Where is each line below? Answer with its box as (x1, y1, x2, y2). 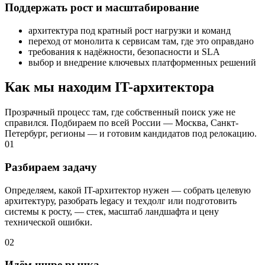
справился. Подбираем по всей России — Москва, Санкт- (5, 118, 238, 128)
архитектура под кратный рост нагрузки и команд (28, 25, 231, 35)
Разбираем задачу (5, 161, 97, 174)
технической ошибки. (5, 216, 92, 227)
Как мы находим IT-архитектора (5, 79, 214, 95)
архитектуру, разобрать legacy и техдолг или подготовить (5, 195, 237, 206)
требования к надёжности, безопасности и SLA (28, 46, 220, 57)
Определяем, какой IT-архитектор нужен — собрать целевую (5, 185, 251, 195)
